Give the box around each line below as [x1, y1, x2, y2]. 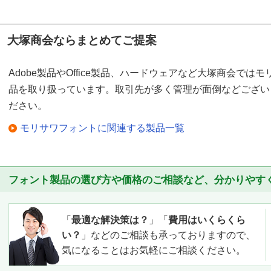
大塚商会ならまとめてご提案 [7, 34, 157, 47]
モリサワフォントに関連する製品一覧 [20, 123, 184, 134]
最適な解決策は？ [71, 215, 149, 226]
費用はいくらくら [168, 215, 246, 226]
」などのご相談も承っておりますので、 [81, 230, 255, 241]
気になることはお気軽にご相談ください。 [62, 245, 246, 256]
